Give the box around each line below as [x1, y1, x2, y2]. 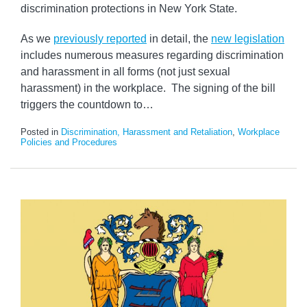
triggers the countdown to [21, 99, 143, 111]
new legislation [211, 33, 284, 45]
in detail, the [147, 33, 211, 45]
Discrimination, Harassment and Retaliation [61, 127, 232, 138]
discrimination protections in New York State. [21, 3, 237, 15]
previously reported [53, 33, 147, 45]
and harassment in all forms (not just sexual [21, 66, 230, 78]
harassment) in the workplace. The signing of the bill [21, 82, 275, 95]
